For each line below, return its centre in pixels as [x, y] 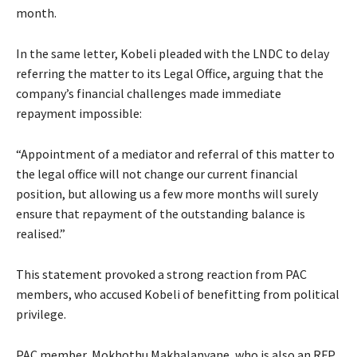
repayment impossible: [79, 114]
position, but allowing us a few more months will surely [167, 194]
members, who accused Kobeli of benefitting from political [178, 294]
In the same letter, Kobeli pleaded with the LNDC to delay [173, 54]
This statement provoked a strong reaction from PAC [161, 275]
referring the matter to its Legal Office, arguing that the [170, 74]
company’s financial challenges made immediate [149, 94]
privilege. [41, 314]
